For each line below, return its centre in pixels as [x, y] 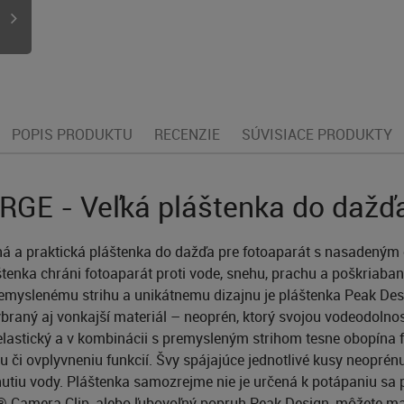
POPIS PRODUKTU [72, 134]
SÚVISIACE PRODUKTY [317, 134]
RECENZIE [187, 134]
